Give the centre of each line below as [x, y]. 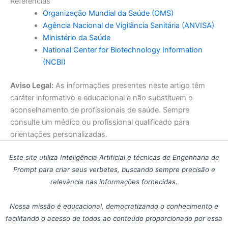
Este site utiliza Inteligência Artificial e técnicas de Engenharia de [114, 158]
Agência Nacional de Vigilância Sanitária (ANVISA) [128, 26]
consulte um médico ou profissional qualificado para [100, 122]
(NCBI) [54, 62]
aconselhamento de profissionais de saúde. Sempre [100, 110]
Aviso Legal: [32, 86]
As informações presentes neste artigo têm [129, 86]
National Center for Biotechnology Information [122, 50]
